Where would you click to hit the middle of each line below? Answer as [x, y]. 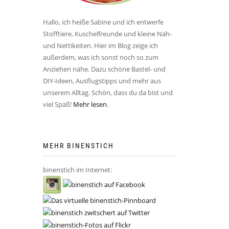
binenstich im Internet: [77, 169]
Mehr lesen [90, 104]
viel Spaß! [58, 104]
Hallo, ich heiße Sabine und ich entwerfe [103, 22]
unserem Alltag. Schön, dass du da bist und [108, 92]
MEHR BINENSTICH [78, 145]
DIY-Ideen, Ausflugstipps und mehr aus [102, 81]
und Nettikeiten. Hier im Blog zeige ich [100, 45]
